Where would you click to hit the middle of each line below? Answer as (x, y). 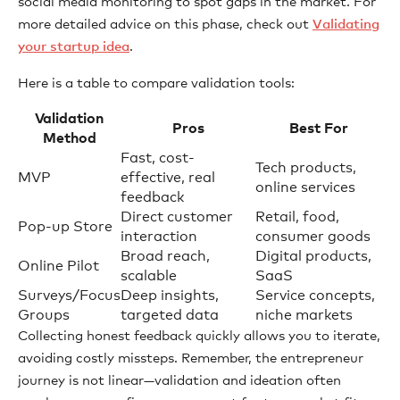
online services (305, 187)
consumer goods (313, 237)
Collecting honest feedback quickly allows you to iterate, (199, 336)
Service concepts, (315, 296)
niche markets (304, 315)
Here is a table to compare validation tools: (156, 83)
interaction (159, 237)
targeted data (170, 315)
